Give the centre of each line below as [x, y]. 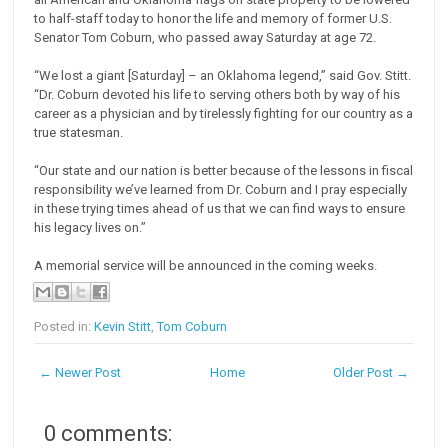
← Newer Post [80, 373]
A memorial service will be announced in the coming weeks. [206, 266]
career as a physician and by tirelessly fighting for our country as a [224, 114]
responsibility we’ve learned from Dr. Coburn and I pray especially [221, 190]
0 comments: [108, 433]
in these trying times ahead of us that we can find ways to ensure [220, 209]
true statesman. [79, 133]
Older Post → [370, 373]
